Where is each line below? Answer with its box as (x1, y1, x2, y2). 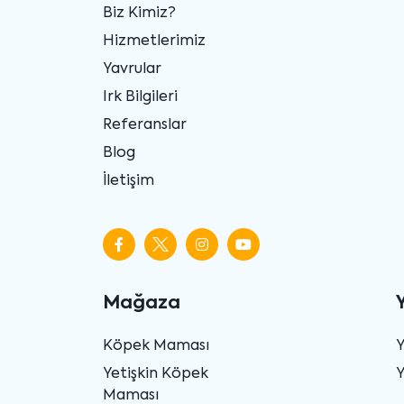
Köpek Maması (103, 338, 209, 353)
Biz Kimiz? (103, 5, 176, 21)
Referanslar (103, 117, 187, 133)
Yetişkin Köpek (103, 366, 208, 381)
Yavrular (103, 61, 161, 77)
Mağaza (103, 294, 180, 313)
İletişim (103, 173, 154, 188)
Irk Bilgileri (103, 89, 178, 105)
